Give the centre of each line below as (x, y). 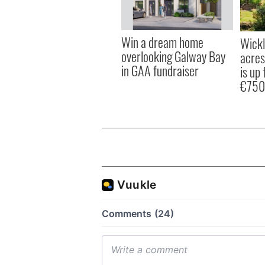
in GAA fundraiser (160, 71)
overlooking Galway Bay (173, 56)
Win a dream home (162, 42)
